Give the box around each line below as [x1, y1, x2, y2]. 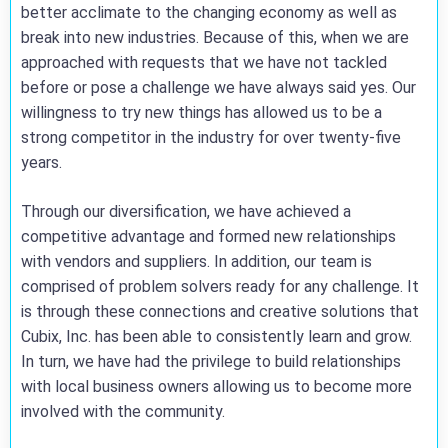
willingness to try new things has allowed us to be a [21, 103, 382, 122]
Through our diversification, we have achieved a [21, 202, 351, 221]
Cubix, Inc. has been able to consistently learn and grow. [21, 327, 412, 346]
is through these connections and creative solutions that [21, 302, 419, 321]
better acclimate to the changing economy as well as [21, 3, 397, 22]
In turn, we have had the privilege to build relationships [21, 352, 401, 371]
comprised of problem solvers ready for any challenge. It [21, 277, 419, 296]
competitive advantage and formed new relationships [21, 227, 396, 246]
